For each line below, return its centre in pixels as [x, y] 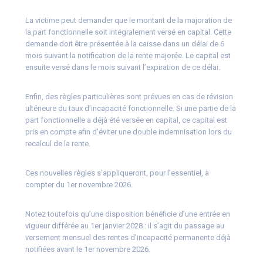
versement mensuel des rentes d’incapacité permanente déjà [128, 238]
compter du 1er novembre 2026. [79, 185]
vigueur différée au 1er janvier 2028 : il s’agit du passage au [124, 226]
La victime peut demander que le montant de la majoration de [128, 21]
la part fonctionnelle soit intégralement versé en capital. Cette [128, 32]
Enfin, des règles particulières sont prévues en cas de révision [129, 97]
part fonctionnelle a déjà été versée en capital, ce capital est [126, 120]
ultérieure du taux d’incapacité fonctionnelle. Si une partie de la [130, 109]
